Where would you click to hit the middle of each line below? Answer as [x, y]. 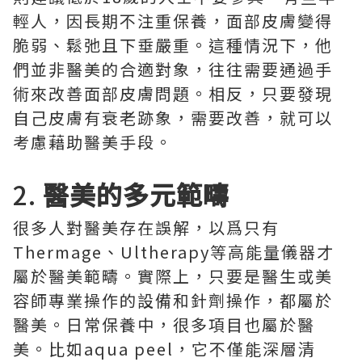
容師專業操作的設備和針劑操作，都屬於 [173, 300]
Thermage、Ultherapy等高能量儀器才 [174, 252]
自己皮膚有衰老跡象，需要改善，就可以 [173, 118]
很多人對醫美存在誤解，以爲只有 [146, 227]
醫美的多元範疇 [136, 194]
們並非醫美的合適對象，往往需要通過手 [173, 69]
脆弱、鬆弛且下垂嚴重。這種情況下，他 [173, 45]
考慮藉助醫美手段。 [93, 142]
